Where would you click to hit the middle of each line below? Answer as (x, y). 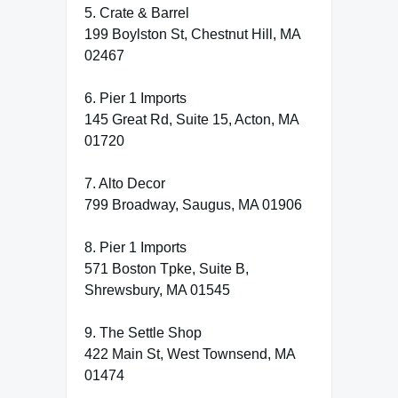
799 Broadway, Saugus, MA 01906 (193, 204)
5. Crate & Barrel (137, 12)
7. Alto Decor (125, 183)
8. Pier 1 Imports (135, 247)
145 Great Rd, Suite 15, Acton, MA (191, 119)
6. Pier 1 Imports (135, 98)
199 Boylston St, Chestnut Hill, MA (192, 34)
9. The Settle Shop (143, 332)
